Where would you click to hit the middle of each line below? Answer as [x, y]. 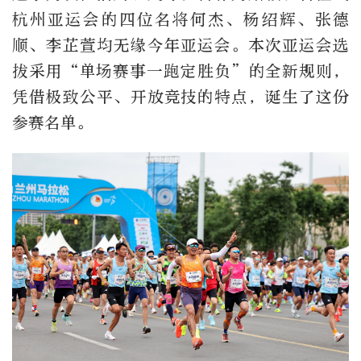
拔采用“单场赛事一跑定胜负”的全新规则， [180, 71]
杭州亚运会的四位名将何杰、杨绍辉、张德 [180, 19]
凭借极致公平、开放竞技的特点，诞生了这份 [180, 97]
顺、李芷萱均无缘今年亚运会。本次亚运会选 [180, 45]
